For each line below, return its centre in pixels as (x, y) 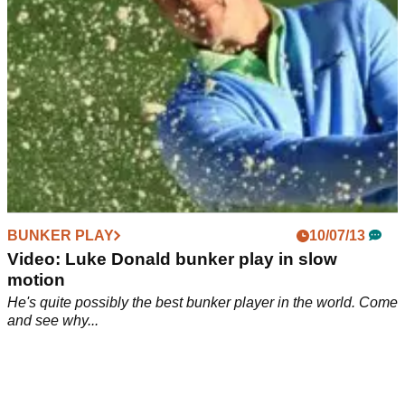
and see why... (53, 321)
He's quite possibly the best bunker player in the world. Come (202, 303)
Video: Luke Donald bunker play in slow (172, 259)
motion (36, 280)
